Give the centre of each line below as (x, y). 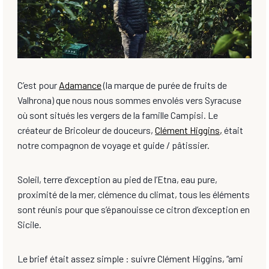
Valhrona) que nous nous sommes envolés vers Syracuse (130, 100)
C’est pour (38, 85)
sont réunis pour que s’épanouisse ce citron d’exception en (134, 210)
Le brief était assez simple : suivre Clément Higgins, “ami (131, 259)
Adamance (80, 85)
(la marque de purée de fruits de (165, 85)
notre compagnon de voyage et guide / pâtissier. (114, 145)
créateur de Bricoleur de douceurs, (86, 130)
